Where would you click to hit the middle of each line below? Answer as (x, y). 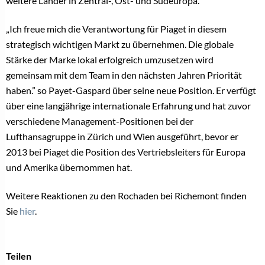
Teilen (19, 256)
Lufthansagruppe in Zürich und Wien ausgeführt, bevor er (122, 137)
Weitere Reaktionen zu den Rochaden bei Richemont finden (126, 196)
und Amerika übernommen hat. (69, 167)
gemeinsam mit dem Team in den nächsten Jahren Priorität (124, 75)
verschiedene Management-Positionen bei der (100, 121)
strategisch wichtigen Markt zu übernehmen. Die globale (120, 44)
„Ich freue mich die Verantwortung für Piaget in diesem (116, 29)
